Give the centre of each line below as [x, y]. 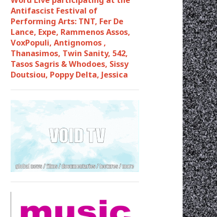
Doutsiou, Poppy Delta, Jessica [70, 74]
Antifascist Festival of [54, 10]
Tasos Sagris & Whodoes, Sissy [70, 64]
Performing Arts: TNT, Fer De [67, 21]
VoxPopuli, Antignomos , [58, 42]
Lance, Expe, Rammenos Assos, [70, 32]
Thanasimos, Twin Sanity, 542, [69, 53]
